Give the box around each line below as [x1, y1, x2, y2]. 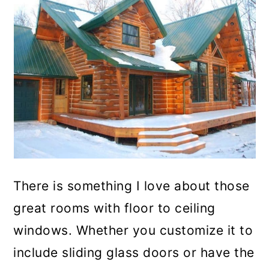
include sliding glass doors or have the [13, 245, 255, 261]
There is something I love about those [13, 178, 250, 194]
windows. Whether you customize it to [13, 223, 253, 238]
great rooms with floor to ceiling [13, 201, 216, 216]
